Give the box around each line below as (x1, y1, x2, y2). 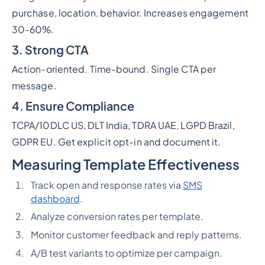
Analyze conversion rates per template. (30, 211, 203, 223)
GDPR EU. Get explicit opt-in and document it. (11, 135, 221, 148)
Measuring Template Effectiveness (11, 155, 240, 173)
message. (11, 79, 57, 92)
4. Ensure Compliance (11, 98, 134, 113)
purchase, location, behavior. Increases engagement (11, 7, 248, 19)
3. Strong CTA (11, 41, 89, 57)
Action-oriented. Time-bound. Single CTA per (11, 63, 216, 75)
